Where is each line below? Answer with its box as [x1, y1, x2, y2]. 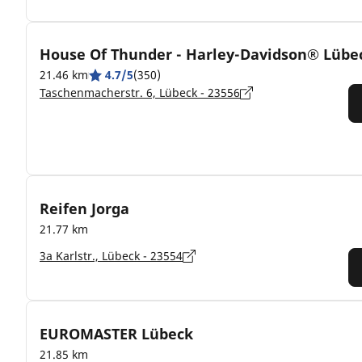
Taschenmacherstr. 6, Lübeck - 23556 [40, 85, 240, 100]
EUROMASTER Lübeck [40, 323, 193, 343]
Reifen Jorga [40, 198, 129, 218]
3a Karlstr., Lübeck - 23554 [40, 248, 183, 263]
